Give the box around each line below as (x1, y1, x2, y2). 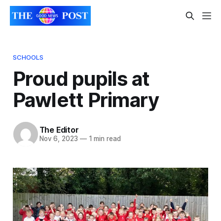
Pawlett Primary (12, 87, 163, 112)
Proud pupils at (12, 66, 150, 91)
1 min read (86, 135, 121, 143)
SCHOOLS (12, 53, 44, 61)
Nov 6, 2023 (39, 135, 78, 143)
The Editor (39, 125, 79, 135)
